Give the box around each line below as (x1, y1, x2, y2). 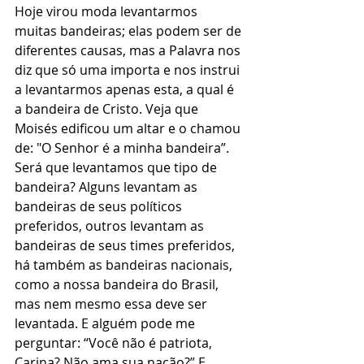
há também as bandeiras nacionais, (15, 256, 236, 274)
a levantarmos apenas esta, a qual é (15, 80, 237, 98)
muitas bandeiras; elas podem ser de (15, 22, 245, 40)
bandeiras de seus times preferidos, (15, 236, 238, 254)
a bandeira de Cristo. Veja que (15, 100, 201, 118)
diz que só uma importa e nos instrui (15, 61, 243, 79)
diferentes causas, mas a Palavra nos (15, 41, 244, 59)
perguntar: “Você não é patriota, (15, 334, 215, 352)
